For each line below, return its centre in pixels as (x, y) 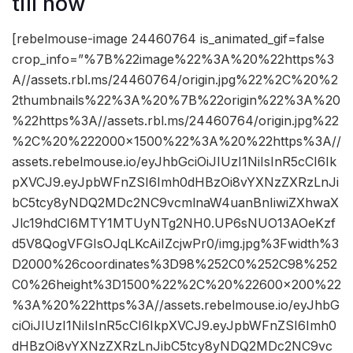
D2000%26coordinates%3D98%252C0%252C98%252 (175, 264)
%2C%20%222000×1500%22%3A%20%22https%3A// (176, 141)
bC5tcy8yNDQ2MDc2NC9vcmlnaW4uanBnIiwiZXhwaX (175, 203)
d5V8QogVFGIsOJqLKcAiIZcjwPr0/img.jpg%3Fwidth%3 (175, 244)
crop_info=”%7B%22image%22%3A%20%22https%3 (173, 59)
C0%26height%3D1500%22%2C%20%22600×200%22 (176, 285)
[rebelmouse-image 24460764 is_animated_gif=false (168, 39)
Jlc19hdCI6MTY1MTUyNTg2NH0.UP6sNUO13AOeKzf (174, 223)
